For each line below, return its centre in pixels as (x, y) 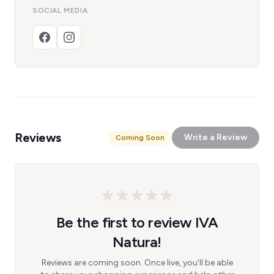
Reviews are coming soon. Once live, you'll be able (137, 263)
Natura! (137, 242)
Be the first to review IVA (137, 222)
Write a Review (216, 137)
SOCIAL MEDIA (60, 10)
